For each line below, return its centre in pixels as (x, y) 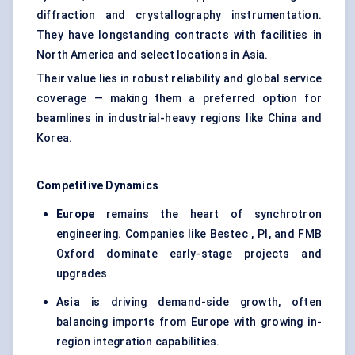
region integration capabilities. (138, 342)
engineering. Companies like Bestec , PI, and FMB (189, 234)
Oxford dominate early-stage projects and (189, 254)
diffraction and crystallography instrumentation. (179, 15)
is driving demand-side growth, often (200, 302)
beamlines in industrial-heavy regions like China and (179, 118)
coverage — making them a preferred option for (179, 99)
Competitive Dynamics (97, 186)
